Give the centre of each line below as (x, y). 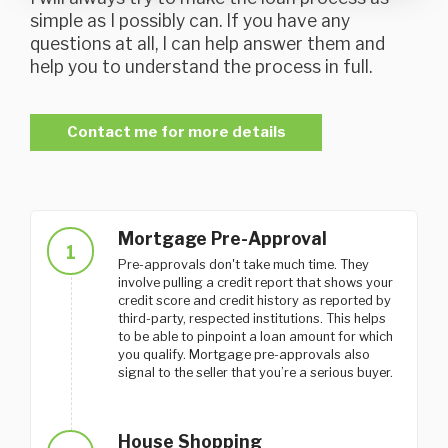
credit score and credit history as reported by (254, 301)
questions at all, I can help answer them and (207, 44)
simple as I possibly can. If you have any (190, 21)
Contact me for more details (176, 132)
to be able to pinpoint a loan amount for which (255, 337)
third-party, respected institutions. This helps (251, 319)
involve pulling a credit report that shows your (255, 283)
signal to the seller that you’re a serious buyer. (255, 373)
